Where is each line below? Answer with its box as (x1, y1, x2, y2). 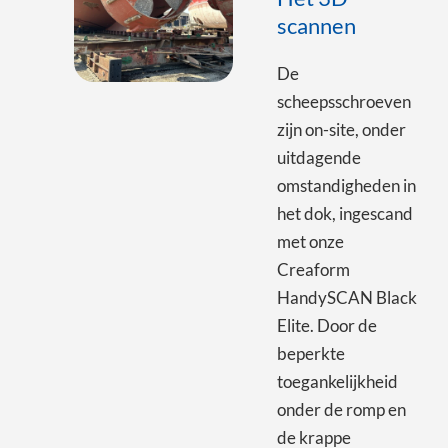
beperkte (276, 342, 345, 364)
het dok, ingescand (276, 202, 413, 224)
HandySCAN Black (276, 286, 417, 308)
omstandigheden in (276, 174, 416, 196)
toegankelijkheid (276, 370, 398, 392)
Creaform (276, 258, 350, 280)
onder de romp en (276, 398, 406, 420)
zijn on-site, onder (276, 118, 406, 140)
